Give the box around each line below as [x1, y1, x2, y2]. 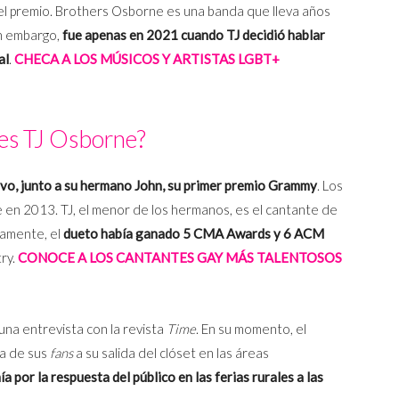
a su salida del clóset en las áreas [73, 344, 269, 361]
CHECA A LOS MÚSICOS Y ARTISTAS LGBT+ [14, 50, 280, 67]
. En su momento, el [196, 320, 306, 337]
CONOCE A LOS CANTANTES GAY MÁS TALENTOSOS [18, 248, 342, 265]
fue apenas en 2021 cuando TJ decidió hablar [62, 26, 325, 43]
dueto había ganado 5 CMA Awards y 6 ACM [63, 224, 324, 241]
